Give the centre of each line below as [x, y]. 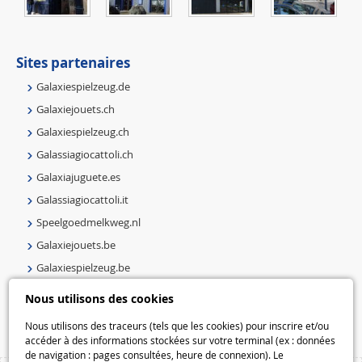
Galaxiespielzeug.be [84, 267]
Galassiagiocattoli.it [83, 199]
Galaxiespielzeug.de [84, 86]
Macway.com [68, 312]
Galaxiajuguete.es [79, 177]
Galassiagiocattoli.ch [85, 154]
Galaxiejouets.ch [76, 109]
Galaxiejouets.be [76, 244]
